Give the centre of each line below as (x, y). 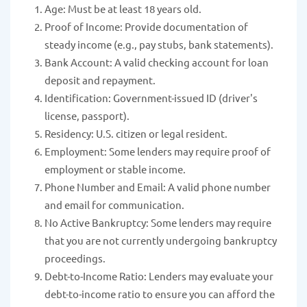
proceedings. (75, 258)
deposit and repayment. (100, 80)
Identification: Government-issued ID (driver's (151, 98)
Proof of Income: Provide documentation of (146, 27)
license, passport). (87, 116)
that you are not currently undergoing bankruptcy (161, 241)
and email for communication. (114, 205)
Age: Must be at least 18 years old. (123, 9)
